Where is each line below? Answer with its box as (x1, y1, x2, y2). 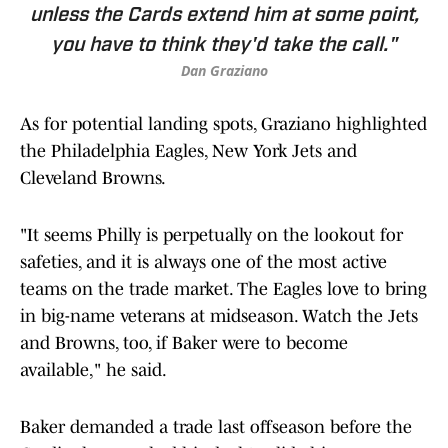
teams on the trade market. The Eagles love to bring (20, 279, 427, 300)
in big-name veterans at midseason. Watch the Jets (20, 306, 418, 327)
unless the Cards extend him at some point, (29, 6, 419, 27)
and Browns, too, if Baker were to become (20, 333, 348, 354)
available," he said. (20, 360, 167, 381)
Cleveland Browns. (20, 168, 166, 189)
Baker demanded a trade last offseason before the (20, 417, 412, 438)
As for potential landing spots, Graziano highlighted (20, 114, 427, 135)
